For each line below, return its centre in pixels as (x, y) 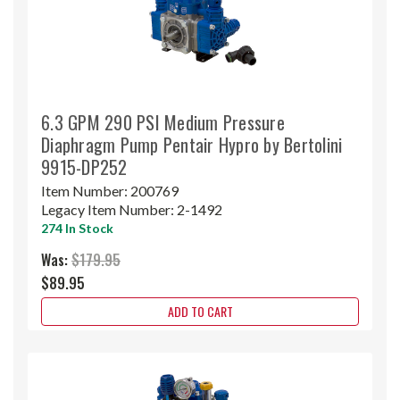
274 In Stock (77, 228)
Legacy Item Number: (109, 209)
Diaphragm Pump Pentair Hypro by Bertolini (192, 144)
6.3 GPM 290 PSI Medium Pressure (163, 122)
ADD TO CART (200, 311)
